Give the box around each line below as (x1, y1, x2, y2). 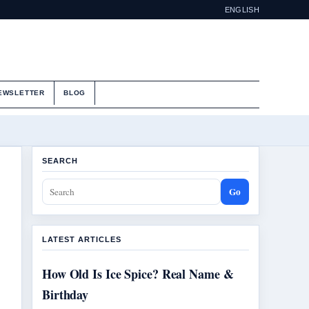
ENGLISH (224, 5, 259, 14)
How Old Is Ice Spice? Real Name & (42, 265, 234, 283)
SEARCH (42, 157, 78, 165)
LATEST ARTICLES (42, 235, 121, 243)
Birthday (42, 286, 89, 303)
